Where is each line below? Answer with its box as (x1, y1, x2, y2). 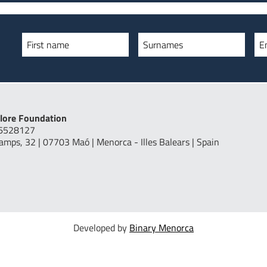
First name (27, 38, 69, 52)
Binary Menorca (129, 220, 194, 235)
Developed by (73, 220, 129, 235)
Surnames (143, 38, 183, 52)
